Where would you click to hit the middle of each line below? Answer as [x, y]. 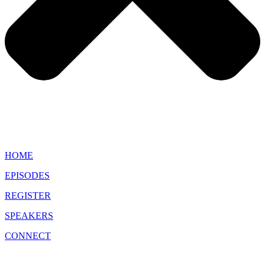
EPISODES [27, 176]
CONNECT [28, 236]
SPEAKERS [29, 216]
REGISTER [28, 196]
